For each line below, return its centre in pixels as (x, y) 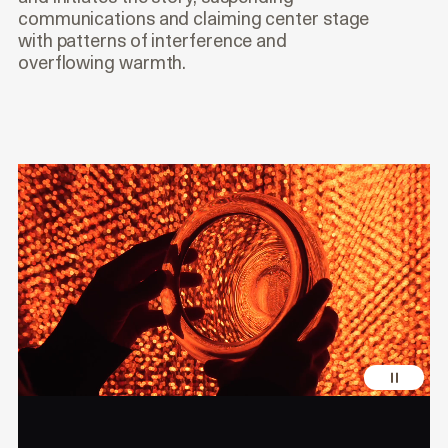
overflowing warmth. (102, 63)
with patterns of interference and (153, 41)
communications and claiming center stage (194, 19)
